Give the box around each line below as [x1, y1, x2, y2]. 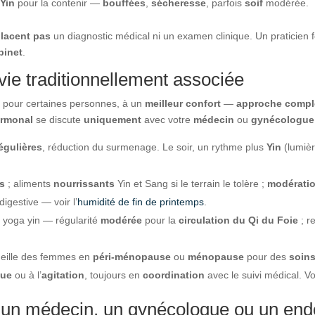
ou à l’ [12, 269, 42, 281]
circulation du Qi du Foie [179, 214, 299, 226]
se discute [33, 113, 84, 125]
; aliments [5, 177, 54, 189]
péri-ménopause [93, 250, 172, 262]
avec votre [141, 113, 194, 125]
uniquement [84, 113, 142, 125]
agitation [41, 269, 85, 281]
